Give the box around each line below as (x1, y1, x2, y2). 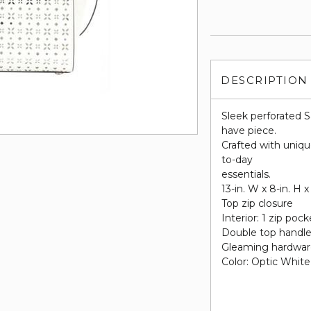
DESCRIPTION (221, 74, 308, 87)
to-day (221, 153, 253, 166)
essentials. (221, 168, 271, 180)
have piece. (221, 124, 277, 137)
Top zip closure (221, 197, 294, 210)
